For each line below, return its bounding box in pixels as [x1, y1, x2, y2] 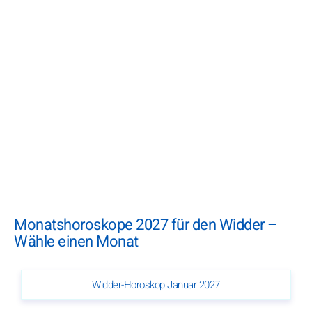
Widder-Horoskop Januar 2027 [92, 276, 220, 292]
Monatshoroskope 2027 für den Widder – [14, 213, 277, 236]
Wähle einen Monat [14, 230, 139, 253]
